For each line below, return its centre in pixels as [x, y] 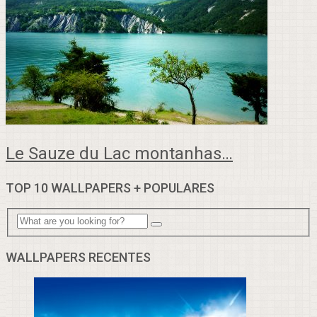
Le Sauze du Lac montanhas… [119, 154]
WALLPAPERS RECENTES [78, 257]
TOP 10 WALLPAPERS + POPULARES [110, 188]
